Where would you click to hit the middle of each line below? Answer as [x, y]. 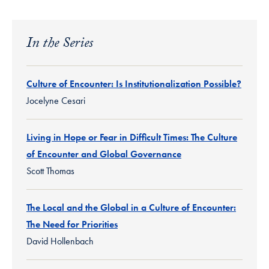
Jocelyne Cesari [56, 100]
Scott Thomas [50, 171]
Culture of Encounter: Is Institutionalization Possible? [134, 83]
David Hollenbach [60, 241]
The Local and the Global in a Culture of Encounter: [131, 207]
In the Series [60, 44]
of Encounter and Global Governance [104, 154]
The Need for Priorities [72, 224]
